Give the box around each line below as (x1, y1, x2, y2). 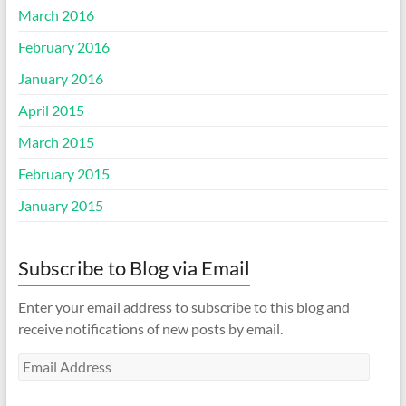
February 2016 (17, 37, 110, 55)
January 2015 (17, 196, 103, 214)
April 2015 (17, 101, 84, 119)
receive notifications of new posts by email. (17, 319, 283, 337)
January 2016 (17, 69, 103, 87)
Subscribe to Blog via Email (17, 255, 250, 280)
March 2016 (17, 5, 94, 24)
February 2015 (17, 164, 110, 182)
